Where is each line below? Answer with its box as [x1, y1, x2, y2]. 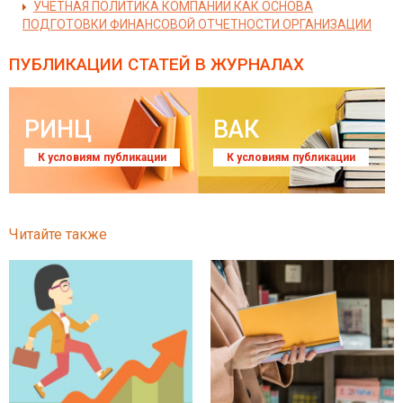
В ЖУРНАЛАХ [191, 54, 304, 75]
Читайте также [9, 226, 107, 243]
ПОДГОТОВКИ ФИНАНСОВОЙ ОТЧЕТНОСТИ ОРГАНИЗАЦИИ [22, 17, 372, 31]
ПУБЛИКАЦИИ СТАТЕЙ [9, 54, 191, 75]
